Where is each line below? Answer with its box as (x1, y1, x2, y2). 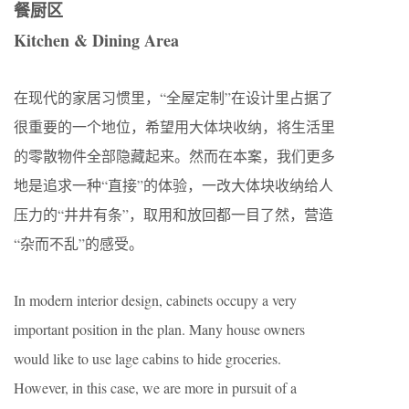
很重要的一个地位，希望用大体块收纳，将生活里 (14, 117, 335, 137)
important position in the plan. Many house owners (14, 320, 305, 340)
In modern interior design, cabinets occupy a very (14, 290, 297, 310)
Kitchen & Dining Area (14, 28, 179, 53)
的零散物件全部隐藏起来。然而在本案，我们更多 (14, 146, 335, 166)
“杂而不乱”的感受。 (14, 234, 143, 254)
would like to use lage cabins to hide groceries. (14, 349, 281, 369)
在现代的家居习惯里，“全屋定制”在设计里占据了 (14, 88, 333, 108)
